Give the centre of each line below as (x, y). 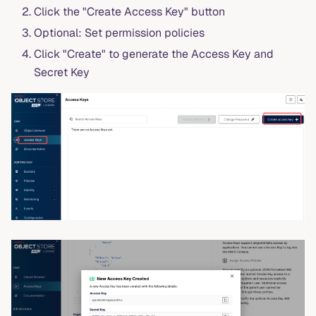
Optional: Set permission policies (119, 33)
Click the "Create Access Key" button (129, 12)
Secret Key (62, 73)
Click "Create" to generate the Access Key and (154, 54)
